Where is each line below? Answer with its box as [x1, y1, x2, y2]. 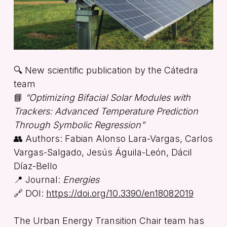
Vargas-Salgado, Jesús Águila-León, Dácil [13, 146, 192, 158]
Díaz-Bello [13, 160, 57, 171]
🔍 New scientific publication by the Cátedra [13, 64, 198, 75]
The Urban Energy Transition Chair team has [13, 215, 204, 226]
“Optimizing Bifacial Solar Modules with [25, 92, 191, 103]
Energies [62, 174, 99, 185]
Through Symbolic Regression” [13, 119, 144, 130]
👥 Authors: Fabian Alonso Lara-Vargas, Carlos [13, 133, 213, 144]
